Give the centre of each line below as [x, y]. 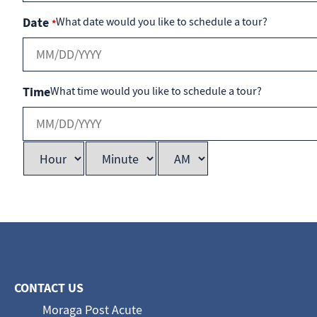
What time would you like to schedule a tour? [156, 91]
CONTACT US [49, 288]
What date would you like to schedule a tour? [162, 22]
